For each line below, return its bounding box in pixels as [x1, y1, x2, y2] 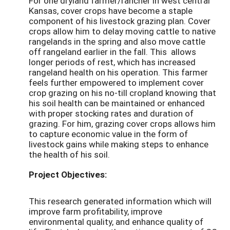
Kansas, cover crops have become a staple [29, 5, 193, 17]
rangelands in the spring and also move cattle [29, 35, 205, 48]
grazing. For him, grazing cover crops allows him [29, 118, 216, 130]
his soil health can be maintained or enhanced [29, 97, 205, 109]
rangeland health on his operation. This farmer [29, 66, 208, 79]
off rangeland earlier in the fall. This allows [29, 46, 196, 58]
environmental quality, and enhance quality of [29, 216, 203, 228]
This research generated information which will [29, 195, 212, 207]
